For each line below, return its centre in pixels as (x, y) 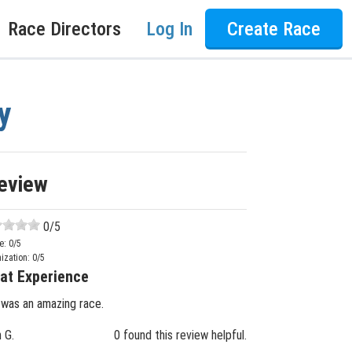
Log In (169, 29)
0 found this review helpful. (180, 335)
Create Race (274, 29)
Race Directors (64, 29)
